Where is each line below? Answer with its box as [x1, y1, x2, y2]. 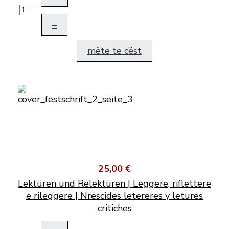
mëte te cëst [87, 44, 142, 57]
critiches [97, 202, 132, 215]
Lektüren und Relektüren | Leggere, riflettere [18, 177, 211, 190]
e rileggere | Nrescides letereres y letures [26, 190, 203, 202]
